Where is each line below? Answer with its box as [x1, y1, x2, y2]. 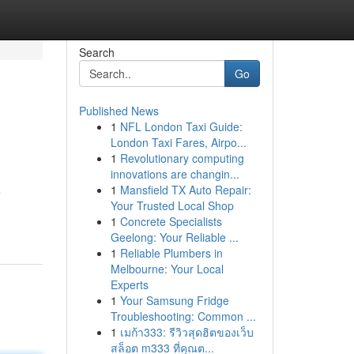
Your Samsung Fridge [119, 292, 229, 308]
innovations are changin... [110, 166, 239, 182]
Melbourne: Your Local [110, 261, 224, 277]
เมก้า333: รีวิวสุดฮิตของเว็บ [119, 324, 254, 340]
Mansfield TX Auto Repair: [119, 182, 251, 198]
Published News [78, 103, 159, 119]
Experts [110, 277, 149, 292]
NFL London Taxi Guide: [119, 119, 243, 134]
